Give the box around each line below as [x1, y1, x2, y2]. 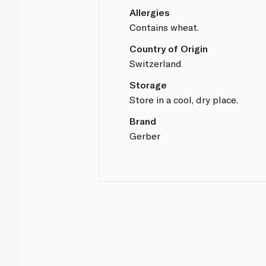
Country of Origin [129, 42, 208, 54]
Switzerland [129, 57, 182, 69]
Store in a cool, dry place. [129, 93, 239, 105]
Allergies [129, 6, 170, 18]
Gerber [129, 129, 161, 141]
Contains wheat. [129, 21, 199, 33]
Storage [129, 78, 167, 90]
